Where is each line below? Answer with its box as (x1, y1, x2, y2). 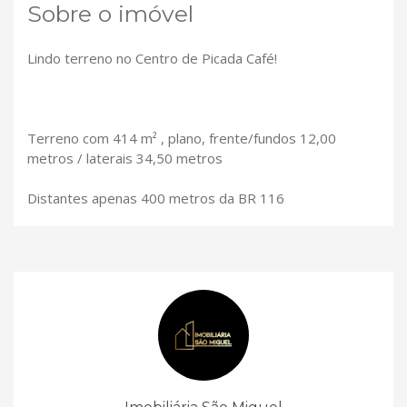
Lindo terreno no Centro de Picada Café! (27, 49, 277, 68)
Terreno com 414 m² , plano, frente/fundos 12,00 (27, 129, 336, 148)
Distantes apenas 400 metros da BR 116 (27, 189, 284, 208)
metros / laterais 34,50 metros (27, 149, 223, 168)
